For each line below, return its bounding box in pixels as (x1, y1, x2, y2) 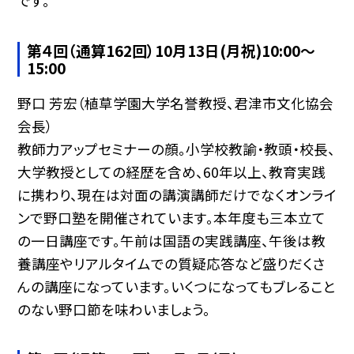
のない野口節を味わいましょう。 (17, 299, 210, 319)
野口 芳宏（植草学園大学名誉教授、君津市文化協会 (17, 92, 333, 113)
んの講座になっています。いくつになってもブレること (17, 276, 336, 296)
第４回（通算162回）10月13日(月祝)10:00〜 (27, 39, 316, 61)
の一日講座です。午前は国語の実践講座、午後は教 (17, 230, 326, 250)
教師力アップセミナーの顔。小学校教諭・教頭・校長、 (17, 138, 335, 159)
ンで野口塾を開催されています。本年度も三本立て (17, 207, 326, 228)
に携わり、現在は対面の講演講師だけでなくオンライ (17, 184, 337, 205)
